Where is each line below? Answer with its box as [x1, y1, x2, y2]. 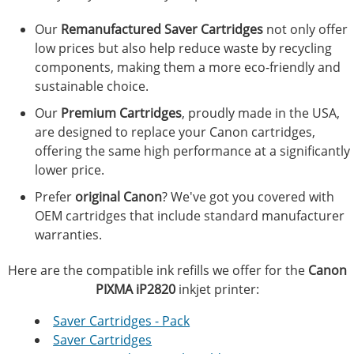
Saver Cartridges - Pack [53, 312, 190, 330]
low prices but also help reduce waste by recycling [35, 40, 332, 58]
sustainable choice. [35, 77, 149, 96]
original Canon [75, 188, 162, 206]
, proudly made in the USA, [182, 104, 340, 122]
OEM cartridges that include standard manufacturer [35, 207, 345, 225]
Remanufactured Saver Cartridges [61, 21, 263, 39]
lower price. [35, 161, 104, 179]
